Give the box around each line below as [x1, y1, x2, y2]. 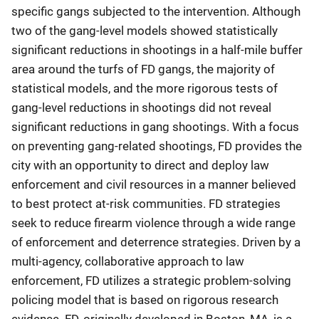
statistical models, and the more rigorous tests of [11, 81, 278, 95]
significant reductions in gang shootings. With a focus [11, 120, 299, 134]
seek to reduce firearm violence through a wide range [11, 216, 296, 230]
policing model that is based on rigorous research [11, 293, 278, 307]
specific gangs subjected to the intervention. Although [11, 4, 300, 19]
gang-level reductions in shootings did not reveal [11, 100, 271, 115]
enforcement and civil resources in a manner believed [11, 177, 296, 192]
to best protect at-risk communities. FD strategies [11, 197, 281, 211]
